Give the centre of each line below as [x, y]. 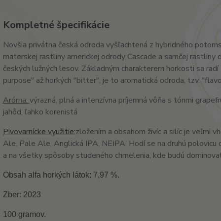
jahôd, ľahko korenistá [40, 112]
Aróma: [16, 100]
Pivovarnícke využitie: [39, 132]
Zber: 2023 [22, 195]
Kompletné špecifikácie [56, 25]
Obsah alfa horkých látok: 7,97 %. [61, 175]
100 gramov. [24, 214]
